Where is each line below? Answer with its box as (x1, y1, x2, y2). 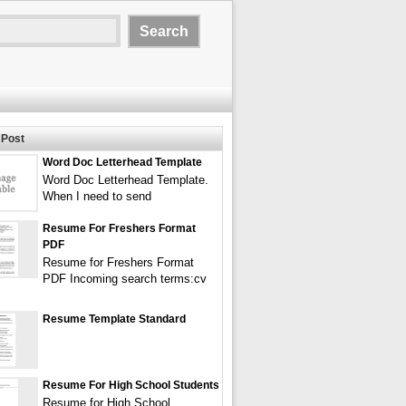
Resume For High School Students (43, 379, 219, 391)
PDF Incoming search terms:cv (43, 272, 207, 285)
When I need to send (43, 189, 151, 203)
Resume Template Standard (43, 313, 186, 325)
